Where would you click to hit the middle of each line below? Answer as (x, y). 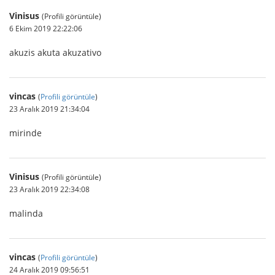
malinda (26, 213)
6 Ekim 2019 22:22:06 (46, 28)
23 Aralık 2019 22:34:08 (49, 189)
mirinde (25, 133)
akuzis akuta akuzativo (55, 52)
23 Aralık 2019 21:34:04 (49, 109)
